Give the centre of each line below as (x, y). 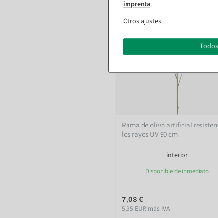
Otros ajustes (142, 21)
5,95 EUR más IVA (146, 209)
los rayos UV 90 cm (150, 135)
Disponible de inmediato (177, 172)
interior (177, 155)
